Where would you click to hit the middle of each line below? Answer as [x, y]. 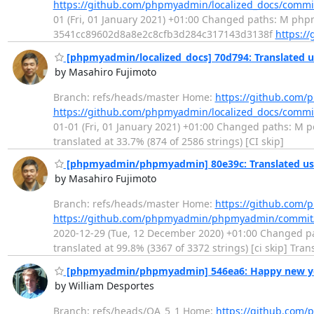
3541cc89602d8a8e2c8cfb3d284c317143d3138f [164, 34]
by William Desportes [104, 285]
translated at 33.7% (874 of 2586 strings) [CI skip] [168, 141]
